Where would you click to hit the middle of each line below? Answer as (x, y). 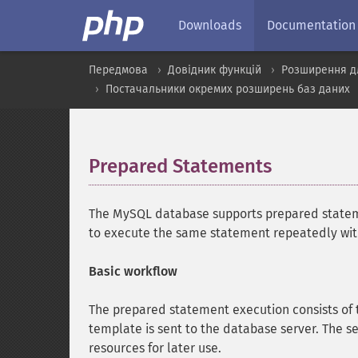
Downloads (210, 25)
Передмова (118, 70)
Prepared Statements (180, 166)
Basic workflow (133, 271)
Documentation (311, 25)
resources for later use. (155, 348)
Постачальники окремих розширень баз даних (228, 89)
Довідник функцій (215, 70)
